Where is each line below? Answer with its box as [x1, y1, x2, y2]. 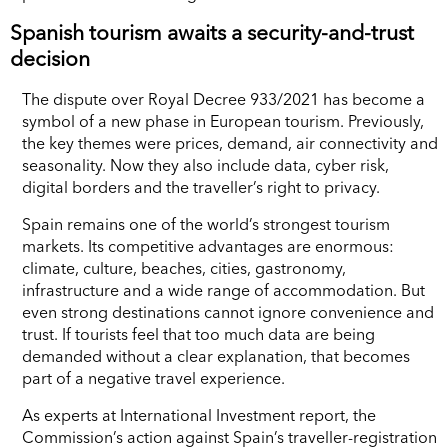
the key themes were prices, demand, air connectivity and [22, 132, 438, 153]
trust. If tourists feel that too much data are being [22, 323, 375, 344]
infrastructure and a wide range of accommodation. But [22, 279, 425, 300]
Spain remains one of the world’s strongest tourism [22, 213, 390, 234]
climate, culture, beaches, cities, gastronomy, [22, 257, 346, 278]
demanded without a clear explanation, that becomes [22, 345, 410, 366]
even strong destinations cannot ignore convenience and [22, 301, 434, 322]
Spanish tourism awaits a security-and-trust [10, 19, 414, 45]
